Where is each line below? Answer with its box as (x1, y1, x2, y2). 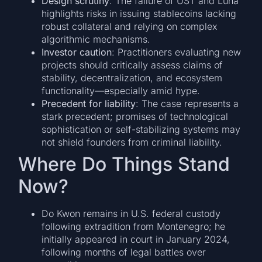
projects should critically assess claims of (42, 59, 223, 71)
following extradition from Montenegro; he (42, 220, 226, 233)
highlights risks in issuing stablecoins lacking (42, 8, 237, 20)
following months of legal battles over (42, 246, 206, 258)
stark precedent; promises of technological (42, 111, 229, 123)
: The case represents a (136, 98, 239, 110)
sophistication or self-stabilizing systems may (42, 123, 241, 136)
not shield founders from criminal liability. (42, 136, 223, 149)
